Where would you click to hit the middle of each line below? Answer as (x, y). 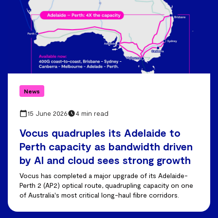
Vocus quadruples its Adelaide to (100, 133)
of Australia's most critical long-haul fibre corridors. (99, 195)
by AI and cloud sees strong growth (105, 160)
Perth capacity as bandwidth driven (106, 146)
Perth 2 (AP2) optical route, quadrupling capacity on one (106, 185)
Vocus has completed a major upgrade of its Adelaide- (104, 175)
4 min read (92, 113)
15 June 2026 (47, 113)
